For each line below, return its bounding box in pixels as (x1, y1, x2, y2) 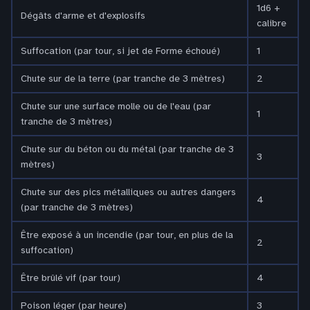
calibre (257, 17, 286, 29)
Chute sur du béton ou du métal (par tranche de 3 (21, 143, 234, 155)
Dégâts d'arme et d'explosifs (21, 9, 145, 21)
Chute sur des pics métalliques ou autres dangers (21, 185, 236, 198)
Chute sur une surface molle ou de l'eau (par (21, 100, 211, 112)
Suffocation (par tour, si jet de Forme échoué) (21, 44, 220, 57)
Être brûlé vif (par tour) (21, 271, 120, 284)
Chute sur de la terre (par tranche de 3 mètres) (21, 72, 225, 84)
